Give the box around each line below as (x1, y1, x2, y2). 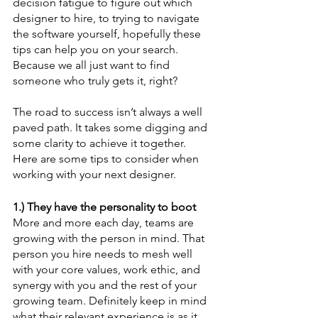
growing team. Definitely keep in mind (13, 294, 209, 307)
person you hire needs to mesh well (13, 247, 195, 261)
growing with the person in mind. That (13, 231, 207, 245)
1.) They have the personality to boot (13, 200, 196, 214)
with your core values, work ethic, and (13, 263, 203, 276)
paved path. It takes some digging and (13, 121, 210, 134)
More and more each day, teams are (13, 216, 197, 229)
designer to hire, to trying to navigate (13, 11, 202, 25)
